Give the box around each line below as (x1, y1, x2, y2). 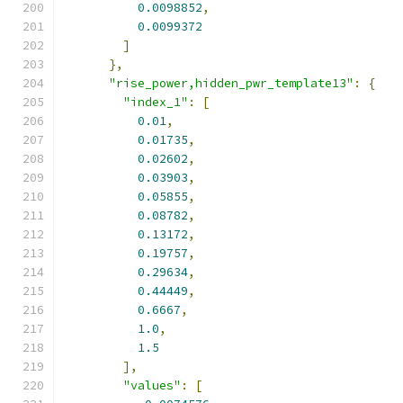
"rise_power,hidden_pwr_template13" (109, 76, 354, 91)
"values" (123, 378, 181, 393)
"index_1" (123, 94, 188, 110)
